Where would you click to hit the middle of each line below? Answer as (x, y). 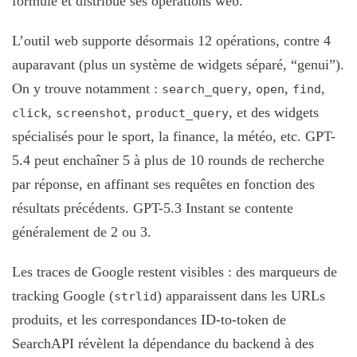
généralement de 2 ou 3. (82, 231)
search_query (205, 89)
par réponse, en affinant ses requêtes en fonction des (163, 184)
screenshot (92, 113)
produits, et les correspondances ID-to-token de (149, 319)
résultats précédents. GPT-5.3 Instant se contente (153, 208)
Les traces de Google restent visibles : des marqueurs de (175, 271)
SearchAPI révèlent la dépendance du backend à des (163, 343)
